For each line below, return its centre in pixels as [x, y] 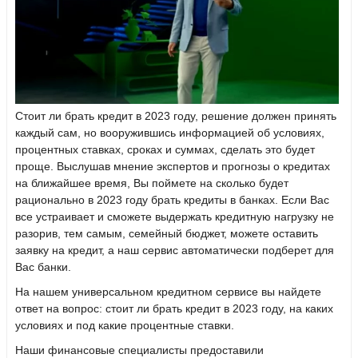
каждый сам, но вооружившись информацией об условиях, [170, 133]
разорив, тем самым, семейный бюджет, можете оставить [167, 234]
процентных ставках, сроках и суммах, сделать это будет [165, 150]
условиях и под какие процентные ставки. [125, 326]
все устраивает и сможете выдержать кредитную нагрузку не [175, 217]
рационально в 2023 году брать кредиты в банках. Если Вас [172, 200]
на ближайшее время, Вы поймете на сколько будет [152, 183]
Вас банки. [43, 267]
